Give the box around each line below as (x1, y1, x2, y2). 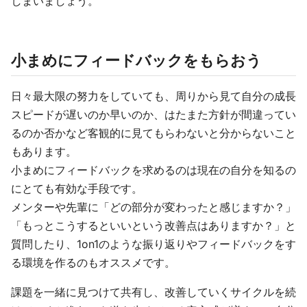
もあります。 (11, 145, 77, 158)
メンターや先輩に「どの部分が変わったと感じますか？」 (11, 200, 296, 214)
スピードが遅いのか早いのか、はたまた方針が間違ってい (11, 108, 296, 121)
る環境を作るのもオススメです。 (11, 256, 175, 269)
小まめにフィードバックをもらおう (11, 51, 262, 69)
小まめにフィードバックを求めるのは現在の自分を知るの (11, 163, 296, 177)
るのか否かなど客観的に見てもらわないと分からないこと (11, 126, 296, 140)
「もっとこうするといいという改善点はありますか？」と (11, 219, 296, 232)
